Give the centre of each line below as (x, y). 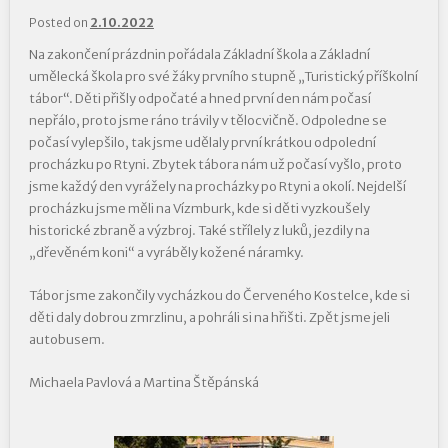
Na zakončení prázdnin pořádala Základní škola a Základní (199, 54)
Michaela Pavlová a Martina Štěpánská (143, 383)
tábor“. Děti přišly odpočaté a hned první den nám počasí (199, 98)
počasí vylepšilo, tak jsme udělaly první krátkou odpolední (202, 142)
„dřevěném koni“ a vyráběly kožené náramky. (166, 252)
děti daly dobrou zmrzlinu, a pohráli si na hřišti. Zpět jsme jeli (209, 318)
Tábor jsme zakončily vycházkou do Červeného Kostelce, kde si (219, 296)
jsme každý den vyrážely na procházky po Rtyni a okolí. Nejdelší (217, 186)
